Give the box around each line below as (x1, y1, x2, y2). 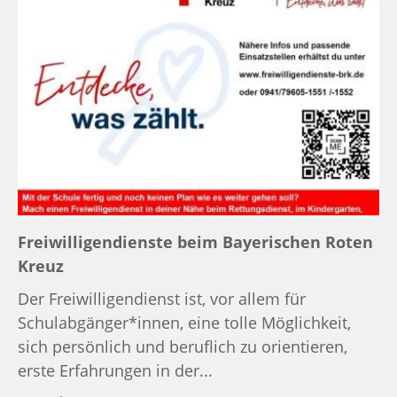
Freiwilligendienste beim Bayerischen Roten (18, 230, 373, 253)
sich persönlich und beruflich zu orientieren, (18, 335, 347, 357)
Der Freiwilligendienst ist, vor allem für (18, 287, 306, 309)
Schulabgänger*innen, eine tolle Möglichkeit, (18, 311, 351, 333)
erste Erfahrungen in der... (18, 359, 213, 381)
